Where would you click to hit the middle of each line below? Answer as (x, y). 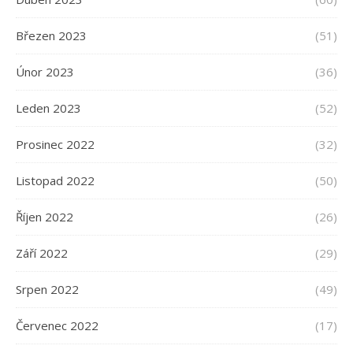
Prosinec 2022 (55, 145)
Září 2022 (42, 253)
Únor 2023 (45, 72)
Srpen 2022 (47, 290)
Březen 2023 (51, 36)
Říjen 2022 (45, 217)
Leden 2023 (48, 108)
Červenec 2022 (57, 326)
